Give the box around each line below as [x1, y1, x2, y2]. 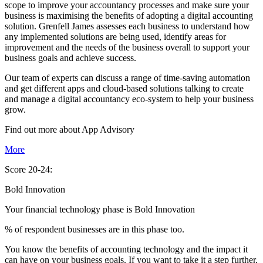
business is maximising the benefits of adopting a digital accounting [5, 11, 253, 21]
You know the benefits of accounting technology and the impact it [5, 244, 248, 255]
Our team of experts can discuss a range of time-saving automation [5, 73, 250, 83]
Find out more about [5, 124, 82, 135]
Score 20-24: [5, 164, 52, 175]
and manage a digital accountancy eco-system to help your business [5, 94, 254, 104]
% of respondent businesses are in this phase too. [5, 224, 184, 235]
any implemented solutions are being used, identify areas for [5, 32, 226, 42]
